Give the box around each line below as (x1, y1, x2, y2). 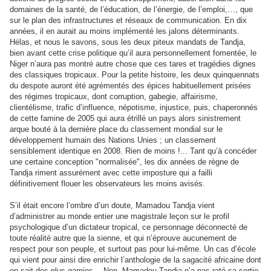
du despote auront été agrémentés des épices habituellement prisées (10, 81, 251, 90)
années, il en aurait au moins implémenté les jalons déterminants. (10, 27, 240, 36)
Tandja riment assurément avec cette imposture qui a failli (10, 168, 212, 177)
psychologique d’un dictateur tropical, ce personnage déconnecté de (10, 223, 247, 232)
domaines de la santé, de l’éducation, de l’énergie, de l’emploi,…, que (10, 5, 253, 14)
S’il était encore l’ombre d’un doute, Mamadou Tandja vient (10, 201, 215, 210)
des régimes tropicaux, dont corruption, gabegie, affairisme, (10, 92, 218, 101)
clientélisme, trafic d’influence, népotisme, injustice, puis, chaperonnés (10, 103, 258, 112)
